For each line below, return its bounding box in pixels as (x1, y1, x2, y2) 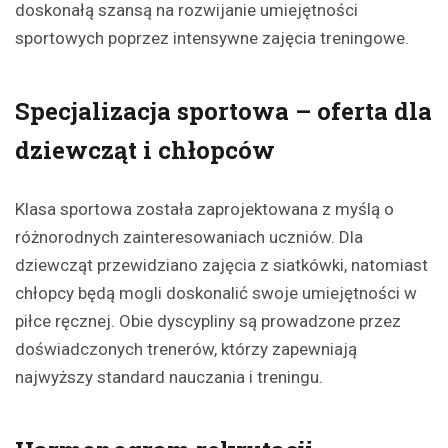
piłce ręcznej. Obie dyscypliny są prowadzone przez (15, 310, 401, 331)
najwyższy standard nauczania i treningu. (15, 366, 323, 387)
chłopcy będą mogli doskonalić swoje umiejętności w (15, 282, 417, 303)
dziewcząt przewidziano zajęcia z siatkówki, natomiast (15, 254, 428, 275)
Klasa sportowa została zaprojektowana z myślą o (15, 198, 394, 219)
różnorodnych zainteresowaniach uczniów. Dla (15, 226, 363, 247)
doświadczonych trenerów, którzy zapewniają (15, 338, 357, 359)
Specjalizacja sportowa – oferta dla (15, 94, 432, 127)
